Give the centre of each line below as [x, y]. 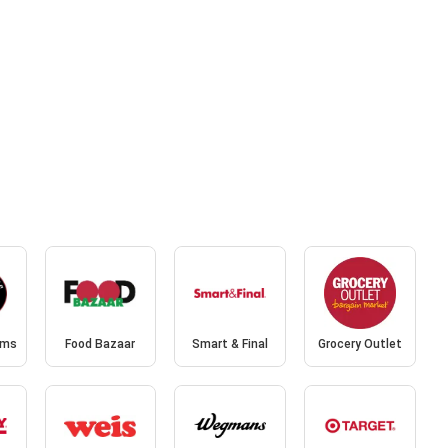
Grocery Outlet [360, 344]
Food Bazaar [100, 344]
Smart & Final [230, 344]
